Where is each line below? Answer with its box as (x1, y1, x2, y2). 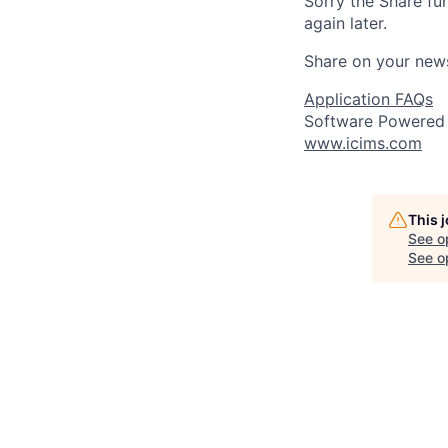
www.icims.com (304, 133, 422, 154)
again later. (304, 13, 387, 34)
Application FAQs (304, 89, 433, 110)
